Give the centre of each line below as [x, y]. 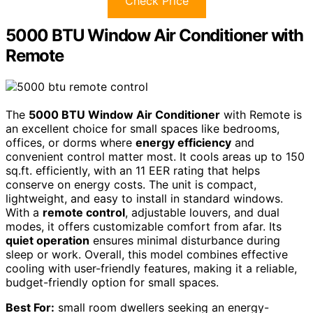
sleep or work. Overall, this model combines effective [147, 254]
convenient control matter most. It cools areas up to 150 [155, 156]
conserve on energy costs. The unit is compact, [131, 184]
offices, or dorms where [71, 142]
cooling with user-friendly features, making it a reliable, [151, 268]
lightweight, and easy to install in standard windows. [144, 198]
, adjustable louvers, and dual [202, 212]
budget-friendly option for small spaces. [112, 282]
